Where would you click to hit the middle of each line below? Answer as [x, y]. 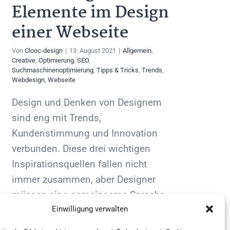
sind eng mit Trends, [56, 118]
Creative [24, 61]
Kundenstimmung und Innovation [85, 133]
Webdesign [28, 80]
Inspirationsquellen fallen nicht [79, 164]
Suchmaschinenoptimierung [53, 70]
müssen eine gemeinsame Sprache [88, 195]
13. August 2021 [93, 51]
